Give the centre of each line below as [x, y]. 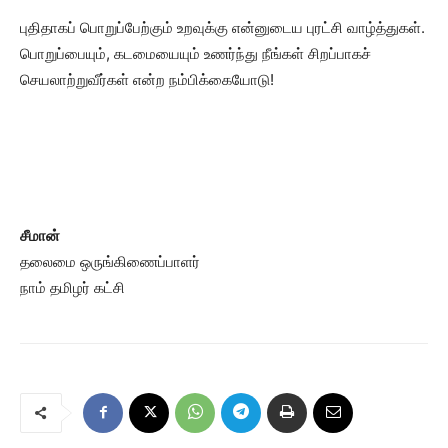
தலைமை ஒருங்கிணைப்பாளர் [110, 262]
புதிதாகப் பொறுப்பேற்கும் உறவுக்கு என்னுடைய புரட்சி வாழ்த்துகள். [222, 28]
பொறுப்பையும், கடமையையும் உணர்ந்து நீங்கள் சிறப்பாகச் [195, 54]
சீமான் [40, 236]
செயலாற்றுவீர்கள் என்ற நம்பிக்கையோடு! [147, 80]
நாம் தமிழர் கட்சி [72, 288]
